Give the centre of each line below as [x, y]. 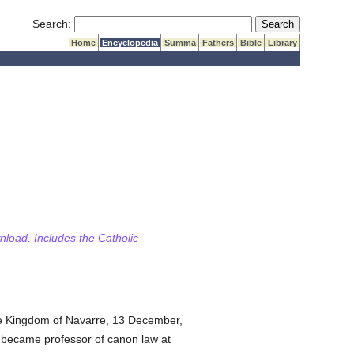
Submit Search [292, 23]
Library [283, 43]
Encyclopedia [130, 43]
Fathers [218, 43]
